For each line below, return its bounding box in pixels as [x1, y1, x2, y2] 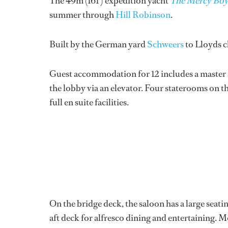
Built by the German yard [49, 38, 147, 51]
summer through [49, 9, 116, 21]
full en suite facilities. [49, 96, 129, 109]
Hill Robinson [116, 9, 170, 21]
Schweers [147, 38, 184, 51]
